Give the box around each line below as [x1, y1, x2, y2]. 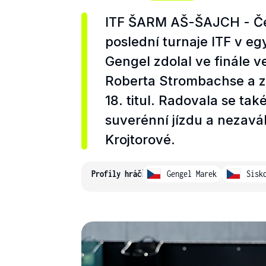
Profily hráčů [91, 169, 145, 179]
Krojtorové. [105, 132, 175, 147]
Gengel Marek [167, 169, 217, 179]
